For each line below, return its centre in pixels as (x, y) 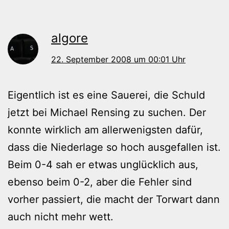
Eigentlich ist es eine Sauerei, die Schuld (106, 95)
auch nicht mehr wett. (61, 217)
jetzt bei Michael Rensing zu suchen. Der (107, 113)
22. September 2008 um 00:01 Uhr (118, 60)
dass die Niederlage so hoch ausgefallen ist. (114, 147)
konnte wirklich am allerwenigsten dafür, (105, 130)
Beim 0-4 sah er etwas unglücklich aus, (103, 165)
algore (70, 38)
